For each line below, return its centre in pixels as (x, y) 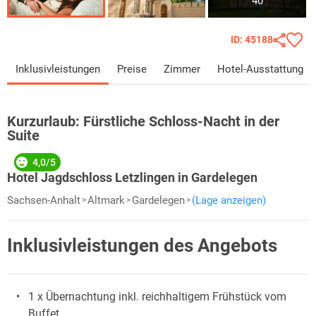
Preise (132, 69)
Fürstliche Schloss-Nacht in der (181, 121)
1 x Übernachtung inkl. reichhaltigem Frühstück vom (157, 296)
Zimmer (182, 69)
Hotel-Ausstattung (260, 69)
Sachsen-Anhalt (44, 200)
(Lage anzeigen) (229, 200)
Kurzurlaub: (45, 121)
